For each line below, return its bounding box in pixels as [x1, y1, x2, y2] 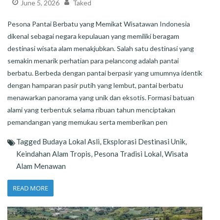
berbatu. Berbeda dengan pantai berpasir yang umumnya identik [7, 69, 202, 78]
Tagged [16, 137, 42, 146]
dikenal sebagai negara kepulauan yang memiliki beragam [7, 32, 179, 41]
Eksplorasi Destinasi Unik [103, 137, 185, 146]
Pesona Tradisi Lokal [94, 149, 162, 159]
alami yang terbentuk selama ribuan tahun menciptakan [7, 106, 175, 114]
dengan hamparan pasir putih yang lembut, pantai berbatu [7, 81, 183, 90]
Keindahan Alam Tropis [16, 149, 91, 159]
